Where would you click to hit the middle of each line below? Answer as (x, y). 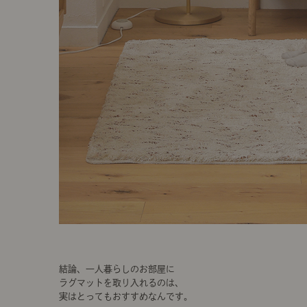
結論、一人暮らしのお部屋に (117, 269)
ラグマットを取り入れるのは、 (121, 283)
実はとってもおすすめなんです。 (126, 296)
